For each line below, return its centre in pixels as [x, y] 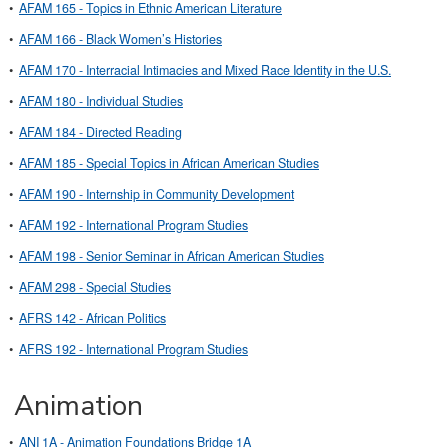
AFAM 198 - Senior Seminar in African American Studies [171, 256]
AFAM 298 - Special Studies [95, 287]
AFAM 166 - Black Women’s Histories [120, 39]
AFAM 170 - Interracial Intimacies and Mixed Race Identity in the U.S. [205, 70]
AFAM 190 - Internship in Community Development [156, 194]
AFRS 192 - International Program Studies [133, 349]
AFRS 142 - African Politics [92, 318]
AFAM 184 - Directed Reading [100, 132]
